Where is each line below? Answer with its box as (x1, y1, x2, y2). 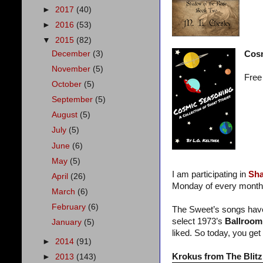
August (52, 110, 80, 120)
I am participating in (172, 169, 248, 179)
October (52, 80, 85, 89)
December (52, 49, 93, 58)
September (52, 95, 96, 104)
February (52, 203, 89, 211)
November (52, 64, 93, 73)
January (52, 218, 85, 227)
